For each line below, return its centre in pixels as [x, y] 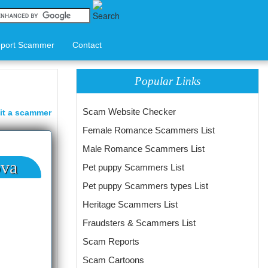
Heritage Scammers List [130, 204]
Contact [87, 45]
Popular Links [168, 81]
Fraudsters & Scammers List [139, 223]
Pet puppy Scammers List [133, 167]
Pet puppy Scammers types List [145, 186]
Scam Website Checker [129, 112]
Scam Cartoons [113, 260]
